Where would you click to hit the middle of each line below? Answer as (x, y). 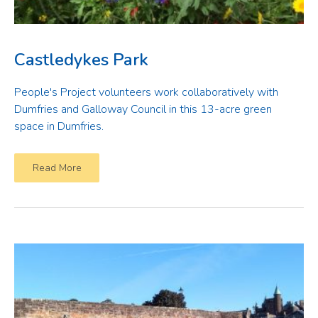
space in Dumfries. (59, 126)
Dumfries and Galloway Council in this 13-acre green (143, 109)
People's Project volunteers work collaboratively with (146, 92)
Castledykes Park (81, 60)
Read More (57, 168)
